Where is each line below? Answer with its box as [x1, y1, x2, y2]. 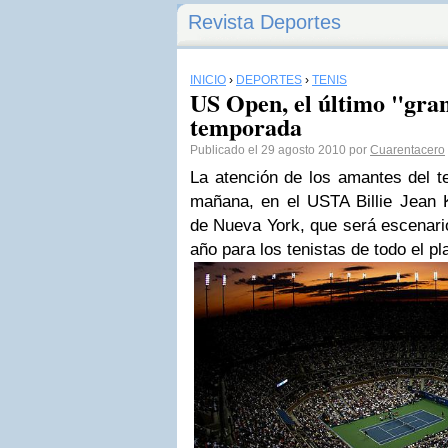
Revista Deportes [188, 11, 341, 33]
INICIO [190, 73, 226, 87]
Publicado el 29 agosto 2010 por [190, 143, 370, 157]
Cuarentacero [370, 143, 445, 157]
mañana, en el [190, 192, 307, 211]
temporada [190, 109, 302, 144]
